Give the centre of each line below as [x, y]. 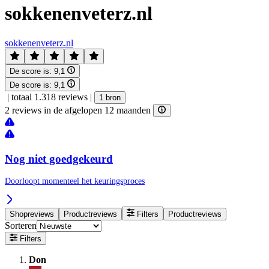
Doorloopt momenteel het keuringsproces [75, 181]
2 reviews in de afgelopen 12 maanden [79, 110]
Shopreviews [32, 214]
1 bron [110, 97]
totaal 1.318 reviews [50, 97]
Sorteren [21, 225]
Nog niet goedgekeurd [59, 159]
